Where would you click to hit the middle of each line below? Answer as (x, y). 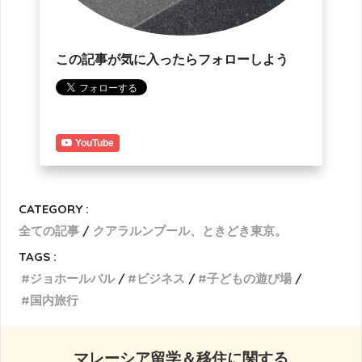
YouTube (95, 143)
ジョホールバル (73, 278)
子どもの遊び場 (250, 278)
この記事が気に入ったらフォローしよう (172, 60)
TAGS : (38, 256)
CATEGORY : (54, 208)
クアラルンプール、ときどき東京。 (190, 230)
